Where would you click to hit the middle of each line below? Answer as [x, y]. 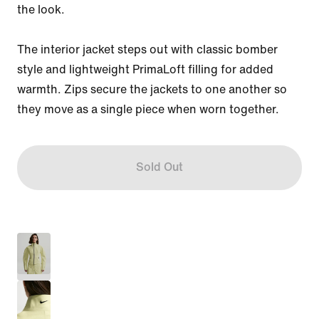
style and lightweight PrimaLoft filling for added [145, 69]
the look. [41, 9]
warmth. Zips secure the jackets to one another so [152, 89]
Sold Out [159, 167]
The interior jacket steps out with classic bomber [147, 49]
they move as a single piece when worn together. [148, 109]
